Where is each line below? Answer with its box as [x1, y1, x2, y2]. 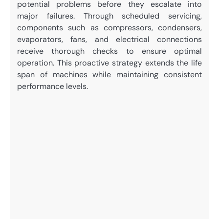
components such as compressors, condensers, [17, 22, 202, 33]
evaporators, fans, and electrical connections [17, 34, 202, 45]
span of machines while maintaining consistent [17, 69, 202, 80]
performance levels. [17, 81, 88, 92]
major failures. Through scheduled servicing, [17, 11, 202, 22]
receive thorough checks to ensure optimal [17, 46, 202, 57]
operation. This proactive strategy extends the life [17, 58, 202, 68]
